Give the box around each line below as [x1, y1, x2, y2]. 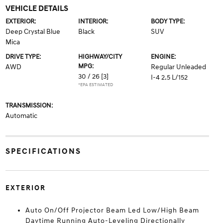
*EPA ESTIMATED [78, 82, 113, 88]
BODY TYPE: [151, 17, 185, 26]
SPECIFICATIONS [5, 146, 81, 157]
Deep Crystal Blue [5, 27, 60, 36]
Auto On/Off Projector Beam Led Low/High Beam [25, 206, 199, 215]
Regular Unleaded [151, 63, 207, 72]
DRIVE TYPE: [5, 53, 41, 61]
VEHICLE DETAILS [5, 3, 68, 14]
